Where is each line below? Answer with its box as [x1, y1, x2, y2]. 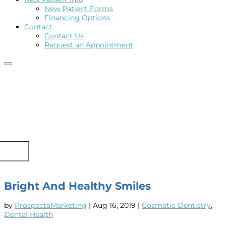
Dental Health [4, 210, 53, 219]
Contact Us [44, 31, 84, 41]
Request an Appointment [44, 40, 133, 50]
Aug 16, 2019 [93, 201, 136, 210]
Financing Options [44, 13, 110, 23]
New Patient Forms [44, 4, 113, 14]
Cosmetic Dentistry [142, 201, 211, 210]
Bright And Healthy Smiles [4, 179, 151, 192]
